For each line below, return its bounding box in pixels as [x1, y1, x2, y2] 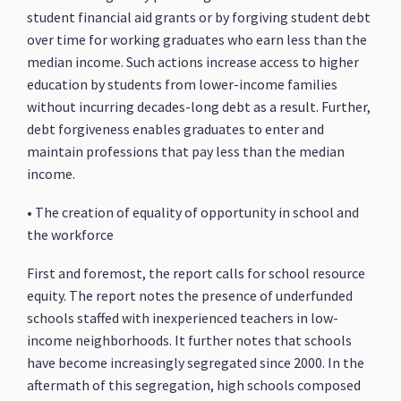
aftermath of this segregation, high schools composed [27, 376, 362, 394]
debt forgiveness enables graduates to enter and [27, 120, 325, 138]
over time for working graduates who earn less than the [27, 30, 368, 48]
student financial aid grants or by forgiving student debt [27, 8, 371, 26]
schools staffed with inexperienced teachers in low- [27, 309, 339, 327]
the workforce [27, 226, 115, 243]
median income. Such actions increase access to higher [27, 53, 360, 71]
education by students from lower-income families [27, 75, 338, 93]
